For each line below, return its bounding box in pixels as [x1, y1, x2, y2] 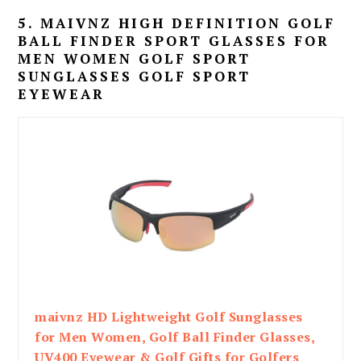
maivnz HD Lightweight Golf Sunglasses [35, 307, 303, 326]
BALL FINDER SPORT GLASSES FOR [18, 31, 330, 50]
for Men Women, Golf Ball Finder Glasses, [35, 327, 315, 346]
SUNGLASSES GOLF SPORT [18, 66, 251, 85]
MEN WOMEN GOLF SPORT [18, 48, 251, 68]
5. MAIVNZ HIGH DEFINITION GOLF [18, 13, 336, 32]
